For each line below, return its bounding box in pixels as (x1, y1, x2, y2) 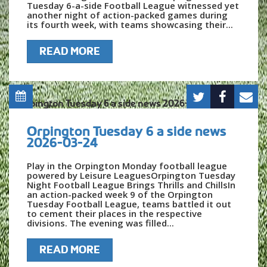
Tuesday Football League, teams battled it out (27, 198, 231, 210)
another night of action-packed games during (27, 9, 228, 21)
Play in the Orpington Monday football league (27, 160, 227, 172)
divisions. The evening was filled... (27, 217, 174, 229)
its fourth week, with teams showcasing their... (27, 18, 233, 31)
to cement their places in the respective (27, 207, 202, 220)
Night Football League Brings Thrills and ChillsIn (27, 179, 235, 191)
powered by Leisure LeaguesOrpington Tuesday (27, 169, 235, 182)
